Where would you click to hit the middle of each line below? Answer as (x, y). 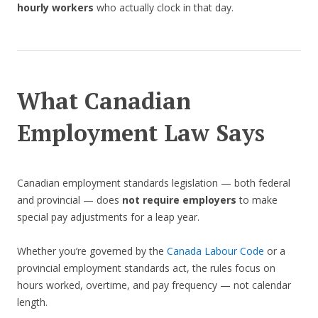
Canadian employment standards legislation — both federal (154, 183)
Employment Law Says (141, 133)
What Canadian (104, 101)
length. (32, 302)
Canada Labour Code (215, 251)
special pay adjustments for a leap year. (108, 217)
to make (257, 200)
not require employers (179, 200)
